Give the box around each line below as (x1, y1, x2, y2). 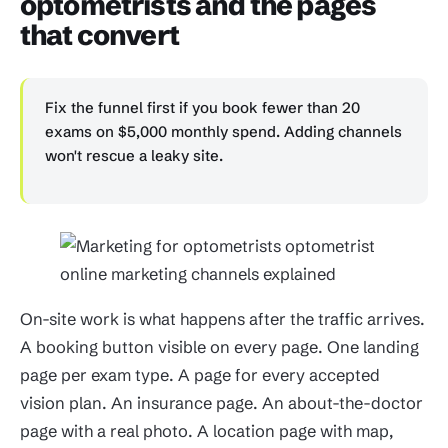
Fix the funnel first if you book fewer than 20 (45, 98, 360, 118)
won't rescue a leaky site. (45, 146, 223, 166)
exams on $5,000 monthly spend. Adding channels (45, 122, 402, 142)
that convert (20, 18, 179, 53)
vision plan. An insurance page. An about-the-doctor (20, 392, 423, 413)
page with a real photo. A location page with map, (20, 420, 393, 441)
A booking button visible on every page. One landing (20, 336, 419, 357)
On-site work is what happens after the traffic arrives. (20, 308, 425, 329)
